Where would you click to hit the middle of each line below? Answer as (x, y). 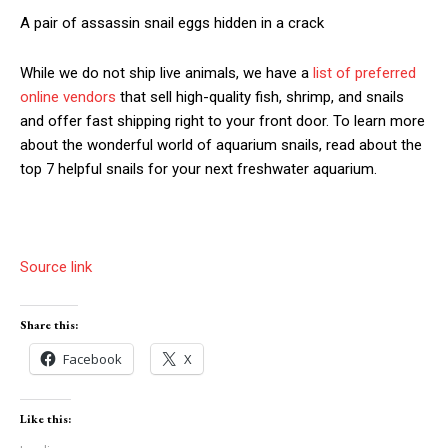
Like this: (45, 418)
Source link (56, 266)
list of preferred (364, 72)
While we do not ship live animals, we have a (166, 72)
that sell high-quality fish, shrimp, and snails (260, 96)
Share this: (49, 324)
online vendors (68, 96)
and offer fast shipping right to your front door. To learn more (222, 120)
